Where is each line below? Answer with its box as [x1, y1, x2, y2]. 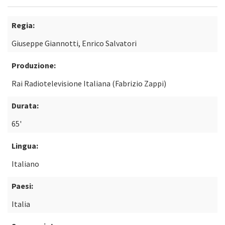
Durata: [12, 100, 39, 110]
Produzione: [12, 60, 56, 70]
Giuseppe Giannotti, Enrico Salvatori [12, 38, 137, 48]
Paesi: [12, 181, 33, 191]
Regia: [12, 20, 35, 30]
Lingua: [12, 141, 38, 151]
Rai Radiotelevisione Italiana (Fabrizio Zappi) [12, 78, 166, 88]
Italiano [12, 159, 39, 169]
